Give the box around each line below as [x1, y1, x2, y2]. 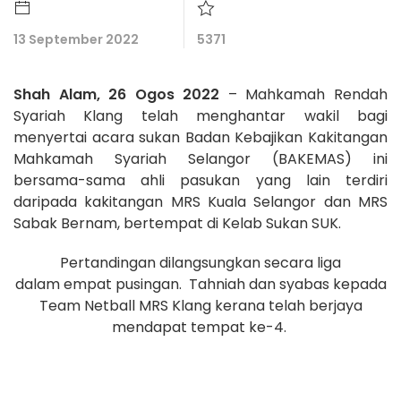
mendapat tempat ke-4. [111, 317, 290, 337]
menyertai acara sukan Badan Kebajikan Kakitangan [13, 127, 388, 148]
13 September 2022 [13, 30, 139, 48]
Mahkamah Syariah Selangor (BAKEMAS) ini [13, 149, 388, 169]
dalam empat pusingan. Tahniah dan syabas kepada [14, 274, 387, 294]
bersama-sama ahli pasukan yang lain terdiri [13, 170, 388, 191]
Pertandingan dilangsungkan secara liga [60, 252, 341, 273]
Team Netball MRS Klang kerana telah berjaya [38, 295, 363, 316]
